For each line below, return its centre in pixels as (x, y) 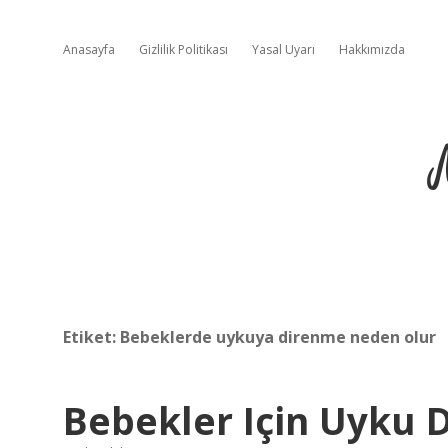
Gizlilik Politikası (183, 49)
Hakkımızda (372, 49)
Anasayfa (89, 49)
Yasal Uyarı (283, 49)
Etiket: (91, 337)
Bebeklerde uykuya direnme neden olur (278, 337)
